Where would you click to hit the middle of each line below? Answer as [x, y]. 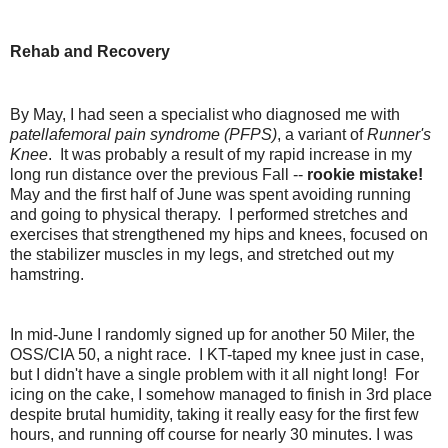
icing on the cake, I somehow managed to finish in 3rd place [221, 394]
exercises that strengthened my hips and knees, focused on [219, 234]
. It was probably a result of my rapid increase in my [230, 154]
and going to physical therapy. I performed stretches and [209, 214]
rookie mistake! [365, 174]
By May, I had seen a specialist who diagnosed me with [205, 114]
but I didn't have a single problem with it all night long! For [214, 374]
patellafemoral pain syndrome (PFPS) [143, 134]
